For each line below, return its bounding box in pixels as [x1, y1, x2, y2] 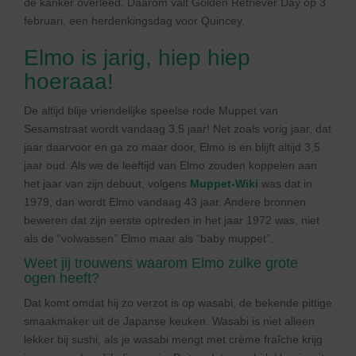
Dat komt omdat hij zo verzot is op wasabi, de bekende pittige [24, 296, 332, 309]
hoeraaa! [24, 69, 114, 94]
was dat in [258, 177, 312, 190]
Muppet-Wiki [190, 177, 258, 190]
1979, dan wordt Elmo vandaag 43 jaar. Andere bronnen [24, 195, 306, 208]
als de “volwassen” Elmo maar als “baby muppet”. [24, 232, 273, 245]
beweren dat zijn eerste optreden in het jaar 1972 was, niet [24, 214, 319, 226]
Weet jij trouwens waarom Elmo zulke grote [24, 255, 298, 271]
